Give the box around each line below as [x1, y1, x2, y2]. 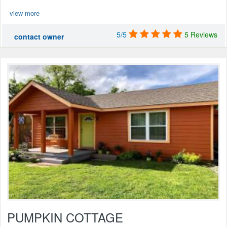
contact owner [14, 31, 64, 42]
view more [10, 8, 40, 18]
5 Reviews [184, 29, 217, 40]
